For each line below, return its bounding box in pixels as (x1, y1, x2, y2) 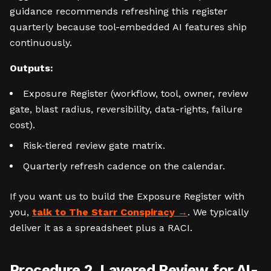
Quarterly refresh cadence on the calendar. (23, 160, 225, 172)
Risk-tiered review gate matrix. (23, 140, 165, 151)
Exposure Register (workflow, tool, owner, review (23, 88, 248, 99)
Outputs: (10, 62, 53, 74)
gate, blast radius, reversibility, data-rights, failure (10, 103, 243, 115)
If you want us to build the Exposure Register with (10, 191, 244, 202)
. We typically (188, 206, 249, 218)
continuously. (10, 37, 72, 48)
